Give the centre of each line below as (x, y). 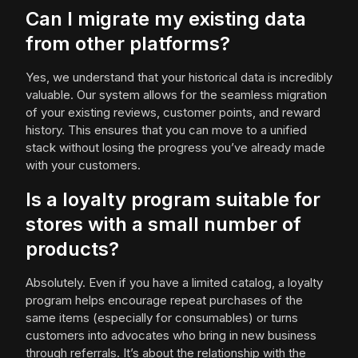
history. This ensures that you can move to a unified (166, 130)
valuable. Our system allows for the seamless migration (176, 95)
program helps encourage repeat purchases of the (164, 300)
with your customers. (83, 165)
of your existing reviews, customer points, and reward (173, 112)
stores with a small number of (163, 224)
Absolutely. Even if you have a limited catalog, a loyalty (174, 282)
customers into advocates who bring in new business (171, 335)
